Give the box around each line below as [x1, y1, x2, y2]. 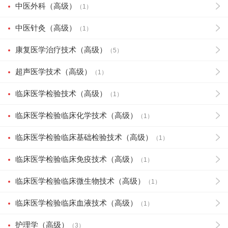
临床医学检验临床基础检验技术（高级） [15, 133, 153, 141]
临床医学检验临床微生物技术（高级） [15, 177, 145, 185]
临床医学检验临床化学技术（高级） [15, 111, 137, 120]
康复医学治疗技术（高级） [15, 45, 107, 54]
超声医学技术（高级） [15, 67, 92, 76]
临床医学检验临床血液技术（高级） [15, 198, 137, 207]
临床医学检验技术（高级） [15, 89, 107, 98]
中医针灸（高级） [15, 23, 76, 32]
